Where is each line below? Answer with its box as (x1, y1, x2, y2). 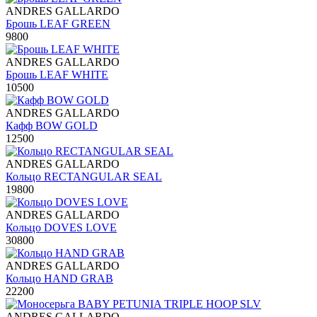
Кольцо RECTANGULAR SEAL (6, 171, 162, 183)
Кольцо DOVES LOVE (6, 221, 117, 234)
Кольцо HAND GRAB (6, 272, 113, 285)
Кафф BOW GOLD (6, 120, 98, 132)
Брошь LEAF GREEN (6, 18, 110, 30)
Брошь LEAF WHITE (6, 69, 108, 81)
